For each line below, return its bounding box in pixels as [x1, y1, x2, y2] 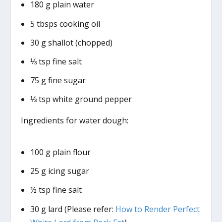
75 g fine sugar [30, 75, 86, 86]
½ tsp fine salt [30, 184, 82, 196]
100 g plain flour [30, 147, 91, 158]
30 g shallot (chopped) [30, 37, 112, 48]
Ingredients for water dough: [21, 115, 129, 126]
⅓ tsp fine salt [30, 55, 82, 67]
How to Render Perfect [115, 203, 200, 215]
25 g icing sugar [30, 166, 89, 177]
